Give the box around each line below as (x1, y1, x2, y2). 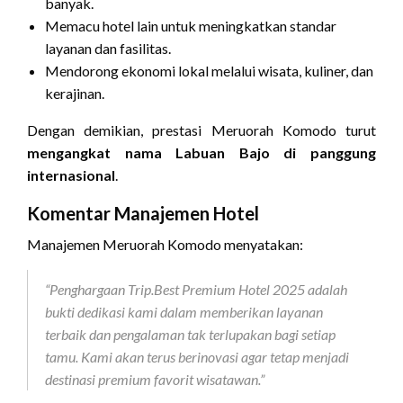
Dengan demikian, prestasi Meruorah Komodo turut (27, 121, 376, 139)
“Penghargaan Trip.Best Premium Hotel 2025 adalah (45, 281, 347, 299)
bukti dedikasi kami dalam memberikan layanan (45, 303, 323, 321)
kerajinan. (45, 85, 104, 103)
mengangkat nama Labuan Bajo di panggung (27, 144, 376, 162)
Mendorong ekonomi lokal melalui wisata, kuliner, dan (45, 62, 373, 80)
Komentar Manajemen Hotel (27, 202, 259, 225)
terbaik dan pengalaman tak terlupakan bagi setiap (45, 326, 336, 344)
